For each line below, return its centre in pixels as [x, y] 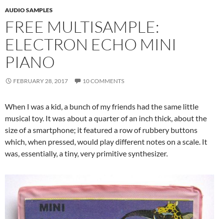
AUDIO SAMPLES [29, 10]
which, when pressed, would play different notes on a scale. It [106, 141]
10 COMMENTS [103, 81]
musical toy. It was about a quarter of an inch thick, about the [106, 118]
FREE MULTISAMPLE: [82, 26]
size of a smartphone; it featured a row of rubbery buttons [101, 130]
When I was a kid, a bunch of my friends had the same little [102, 106]
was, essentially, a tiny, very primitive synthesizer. [86, 153]
